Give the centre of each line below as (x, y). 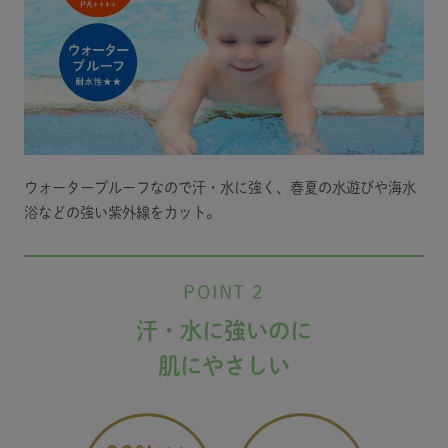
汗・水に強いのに (224, 331)
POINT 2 (224, 292)
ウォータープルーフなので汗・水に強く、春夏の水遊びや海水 (220, 187)
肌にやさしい (224, 366)
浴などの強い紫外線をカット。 (122, 212)
